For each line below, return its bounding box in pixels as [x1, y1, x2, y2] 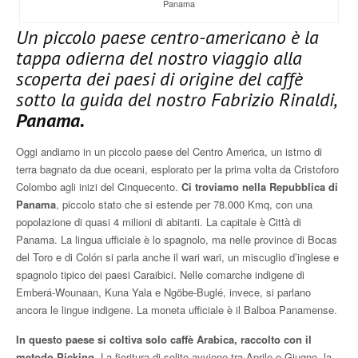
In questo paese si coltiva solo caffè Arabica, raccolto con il [16, 331, 312, 347]
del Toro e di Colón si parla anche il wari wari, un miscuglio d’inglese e [16, 249, 339, 265]
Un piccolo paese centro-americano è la [16, 24, 319, 50]
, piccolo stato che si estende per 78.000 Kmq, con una [56, 196, 312, 212]
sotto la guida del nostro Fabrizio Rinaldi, [16, 86, 336, 112]
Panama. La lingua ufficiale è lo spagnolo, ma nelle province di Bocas [16, 231, 337, 247]
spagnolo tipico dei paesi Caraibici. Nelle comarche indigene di [16, 266, 304, 282]
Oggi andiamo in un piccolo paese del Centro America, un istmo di [16, 143, 322, 159]
